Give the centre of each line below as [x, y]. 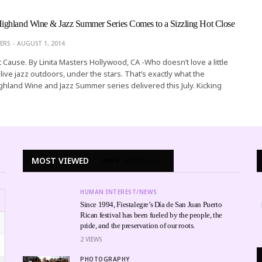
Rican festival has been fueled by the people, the [151, 215]
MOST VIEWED [60, 160]
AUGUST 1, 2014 [41, 43]
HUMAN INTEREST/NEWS [119, 192]
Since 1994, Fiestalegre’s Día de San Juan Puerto [151, 204]
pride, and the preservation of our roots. [138, 225]
